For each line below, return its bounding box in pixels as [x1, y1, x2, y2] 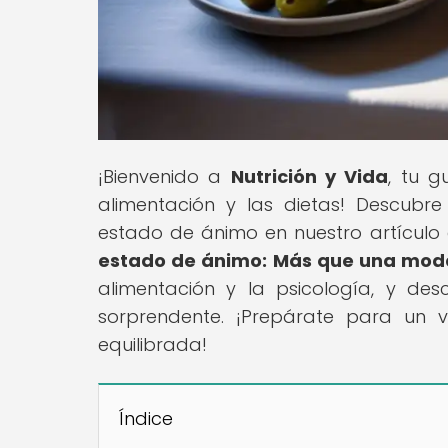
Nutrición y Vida [230, 163, 389, 189]
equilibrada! [98, 331, 207, 357]
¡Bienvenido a [98, 163, 231, 189]
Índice [119, 405, 173, 431]
